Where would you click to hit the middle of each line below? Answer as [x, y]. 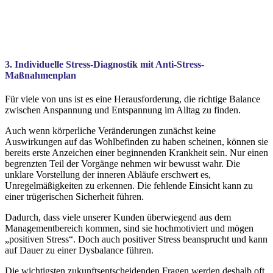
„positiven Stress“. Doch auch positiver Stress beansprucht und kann [136, 239]
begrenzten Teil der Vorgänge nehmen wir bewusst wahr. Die [122, 164]
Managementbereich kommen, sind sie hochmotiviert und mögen [129, 228]
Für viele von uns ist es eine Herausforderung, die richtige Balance [133, 99]
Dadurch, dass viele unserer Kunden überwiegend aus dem [118, 217]
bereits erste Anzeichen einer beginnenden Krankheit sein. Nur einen [136, 153]
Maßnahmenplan [41, 75]
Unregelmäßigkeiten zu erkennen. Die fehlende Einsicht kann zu [129, 186]
